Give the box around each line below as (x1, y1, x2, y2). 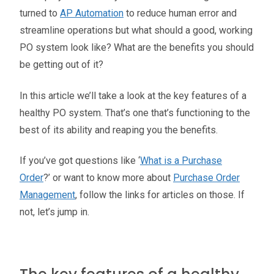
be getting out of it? (20, 59, 103, 71)
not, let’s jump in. (20, 206, 89, 218)
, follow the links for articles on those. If (75, 189, 245, 201)
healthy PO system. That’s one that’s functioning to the (20, 106, 250, 119)
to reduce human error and (124, 7, 237, 20)
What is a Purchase (140, 155, 222, 167)
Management (20, 189, 75, 201)
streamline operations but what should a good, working (20, 24, 253, 37)
